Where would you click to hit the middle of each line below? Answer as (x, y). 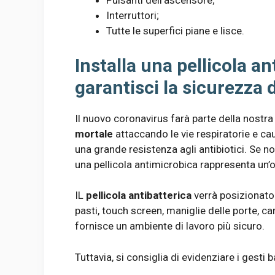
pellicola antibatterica (139, 196)
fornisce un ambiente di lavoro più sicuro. (170, 226)
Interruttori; (133, 16)
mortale (94, 134)
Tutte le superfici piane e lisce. (175, 31)
